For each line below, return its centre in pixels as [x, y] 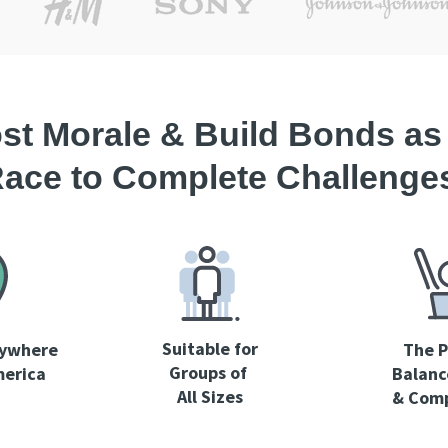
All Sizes [209, 397]
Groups [199, 373]
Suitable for [209, 349]
